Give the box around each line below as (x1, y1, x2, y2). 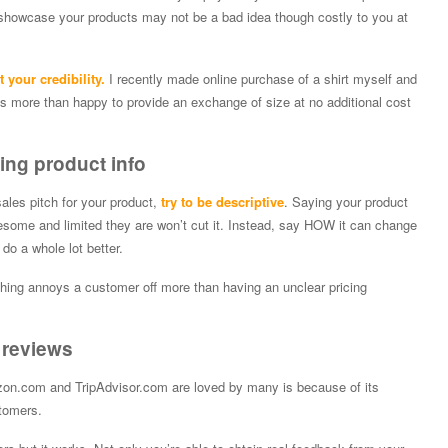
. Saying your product (283, 191, 408, 211)
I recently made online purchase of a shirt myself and (108, 68, 417, 88)
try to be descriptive (160, 191, 284, 211)
